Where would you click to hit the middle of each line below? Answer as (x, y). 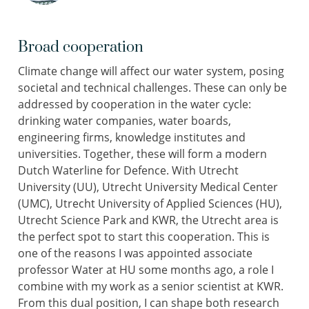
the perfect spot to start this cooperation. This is (144, 237)
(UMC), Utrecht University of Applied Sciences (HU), (150, 203)
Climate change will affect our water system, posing (151, 71)
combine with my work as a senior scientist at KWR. (151, 286)
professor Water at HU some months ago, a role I (146, 270)
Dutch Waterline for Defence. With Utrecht (128, 170)
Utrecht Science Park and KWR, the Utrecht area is (148, 220)
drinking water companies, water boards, (124, 121)
